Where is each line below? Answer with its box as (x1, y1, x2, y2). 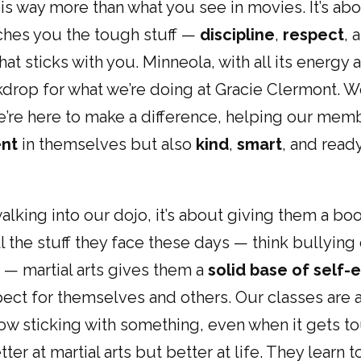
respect (283, 25, 344, 44)
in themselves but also (18, 135, 196, 154)
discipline (200, 25, 275, 44)
